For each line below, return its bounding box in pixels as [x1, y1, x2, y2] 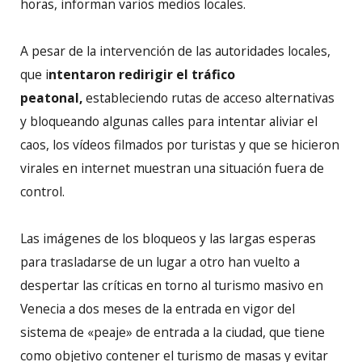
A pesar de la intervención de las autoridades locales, [20, 42, 330, 61]
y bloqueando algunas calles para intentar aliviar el [20, 112, 318, 131]
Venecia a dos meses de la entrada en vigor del [20, 300, 295, 318]
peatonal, [20, 89, 82, 107]
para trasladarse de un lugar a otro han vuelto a [20, 253, 300, 271]
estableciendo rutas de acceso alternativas [82, 89, 335, 107]
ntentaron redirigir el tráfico [48, 65, 235, 84]
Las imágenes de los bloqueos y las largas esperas [20, 229, 316, 248]
